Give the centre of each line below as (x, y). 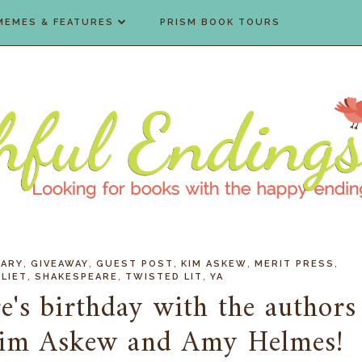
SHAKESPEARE (76, 277)
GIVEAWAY (60, 264)
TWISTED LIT (164, 277)
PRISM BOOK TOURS (220, 22)
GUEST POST (135, 264)
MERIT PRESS (295, 264)
